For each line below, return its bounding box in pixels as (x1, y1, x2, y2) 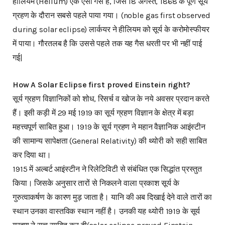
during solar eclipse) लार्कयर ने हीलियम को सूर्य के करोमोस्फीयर (13, 25, 209, 35)
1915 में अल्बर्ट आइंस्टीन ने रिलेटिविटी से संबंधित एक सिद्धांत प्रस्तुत (13, 164, 202, 174)
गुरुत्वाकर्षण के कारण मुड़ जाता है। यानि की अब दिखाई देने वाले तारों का (13, 192, 212, 202)
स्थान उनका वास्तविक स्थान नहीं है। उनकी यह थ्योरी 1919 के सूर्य (13, 206, 200, 216)
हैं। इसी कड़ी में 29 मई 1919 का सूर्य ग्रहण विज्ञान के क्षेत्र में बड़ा (13, 108, 194, 118)
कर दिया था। (13, 150, 51, 160)
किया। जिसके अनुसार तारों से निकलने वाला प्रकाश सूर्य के (13, 178, 179, 188)
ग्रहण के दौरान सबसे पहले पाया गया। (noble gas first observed (13, 11, 210, 21)
